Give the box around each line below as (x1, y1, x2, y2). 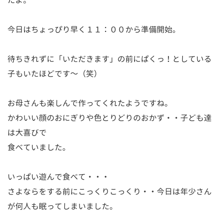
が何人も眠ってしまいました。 (7, 201, 117, 212)
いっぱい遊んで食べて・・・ (7, 171, 110, 183)
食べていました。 (7, 142, 70, 153)
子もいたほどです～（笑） (7, 68, 102, 80)
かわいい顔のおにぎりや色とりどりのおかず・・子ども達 (7, 112, 212, 124)
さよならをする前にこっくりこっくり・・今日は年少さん (7, 186, 212, 197)
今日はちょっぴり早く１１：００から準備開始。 (7, 24, 180, 35)
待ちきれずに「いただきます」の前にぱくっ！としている (7, 54, 212, 65)
